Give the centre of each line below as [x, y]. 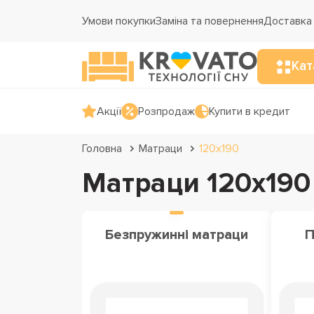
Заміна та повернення [210, 21]
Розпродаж [166, 111]
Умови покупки [119, 21]
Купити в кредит [250, 111]
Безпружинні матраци [176, 235]
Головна [102, 149]
